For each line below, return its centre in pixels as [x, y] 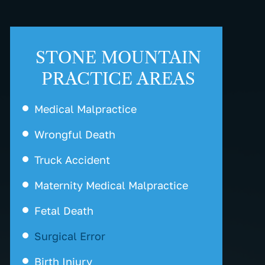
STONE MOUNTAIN [118, 57]
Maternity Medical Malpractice [112, 185]
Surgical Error [70, 236]
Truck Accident [72, 160]
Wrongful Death [75, 134]
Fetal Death [64, 211]
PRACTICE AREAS [118, 79]
